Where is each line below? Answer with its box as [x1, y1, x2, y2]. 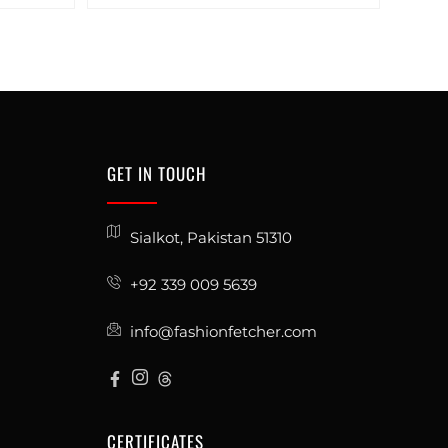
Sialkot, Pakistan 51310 [129, 227, 292, 247]
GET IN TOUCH [107, 160, 208, 186]
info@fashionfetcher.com [129, 321, 317, 341]
